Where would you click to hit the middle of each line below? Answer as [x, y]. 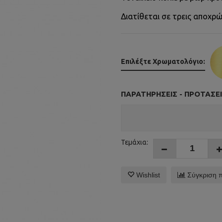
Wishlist [147, 175]
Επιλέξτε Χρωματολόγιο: [163, 62]
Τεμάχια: [135, 142]
